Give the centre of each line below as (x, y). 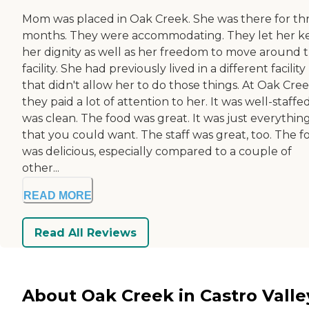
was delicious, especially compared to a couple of (157, 152)
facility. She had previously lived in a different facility (164, 69)
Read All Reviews (86, 232)
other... (41, 168)
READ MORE (58, 196)
